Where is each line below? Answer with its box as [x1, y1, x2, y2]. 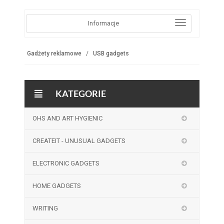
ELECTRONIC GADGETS [32, 159, 99, 167]
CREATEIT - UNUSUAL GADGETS [32, 137, 125, 144]
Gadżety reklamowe [26, 50, 81, 57]
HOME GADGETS [32, 182, 81, 189]
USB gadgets [92, 50, 129, 57]
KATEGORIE [54, 88, 106, 99]
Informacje [87, 19, 119, 27]
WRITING [32, 204, 58, 212]
